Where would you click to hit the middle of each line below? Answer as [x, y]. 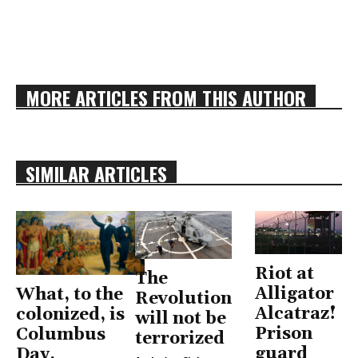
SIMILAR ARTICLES [96, 173]
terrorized [180, 339]
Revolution [184, 299]
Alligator [294, 294]
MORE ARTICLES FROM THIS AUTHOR [166, 97]
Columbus [61, 335]
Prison [283, 334]
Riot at [284, 274]
